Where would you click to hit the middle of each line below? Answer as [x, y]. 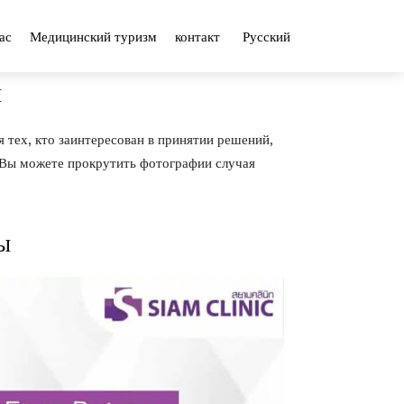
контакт [197, 36]
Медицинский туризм [93, 36]
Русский [266, 36]
